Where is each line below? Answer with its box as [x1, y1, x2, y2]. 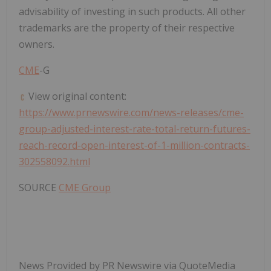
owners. [19, 38, 54, 51]
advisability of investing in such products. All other [19, 5, 246, 19]
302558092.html [19, 155, 90, 169]
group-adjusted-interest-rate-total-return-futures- [19, 122, 250, 136]
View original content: [26, 90, 126, 103]
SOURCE [19, 181, 59, 195]
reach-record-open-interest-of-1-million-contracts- [19, 139, 250, 152]
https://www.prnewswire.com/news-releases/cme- [19, 106, 244, 120]
